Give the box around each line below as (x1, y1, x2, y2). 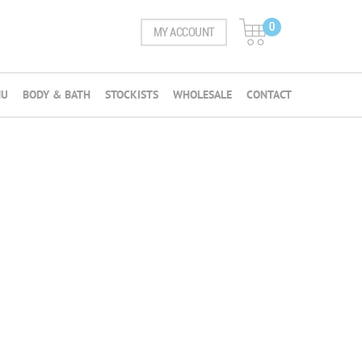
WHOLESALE (173, 87, 232, 102)
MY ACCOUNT (153, 25, 215, 40)
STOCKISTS (105, 87, 158, 102)
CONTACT (246, 87, 292, 102)
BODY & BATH (23, 87, 90, 102)
